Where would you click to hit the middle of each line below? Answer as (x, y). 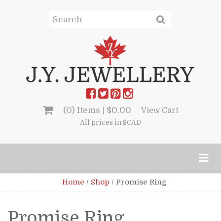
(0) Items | (85, 110)
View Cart (160, 110)
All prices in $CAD (110, 122)
